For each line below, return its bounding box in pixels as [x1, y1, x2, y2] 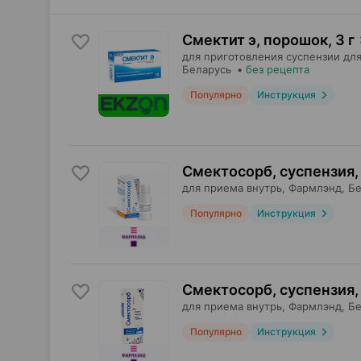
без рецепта [246, 63, 309, 76]
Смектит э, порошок [182, 31, 328, 48]
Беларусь [182, 63, 231, 76]
